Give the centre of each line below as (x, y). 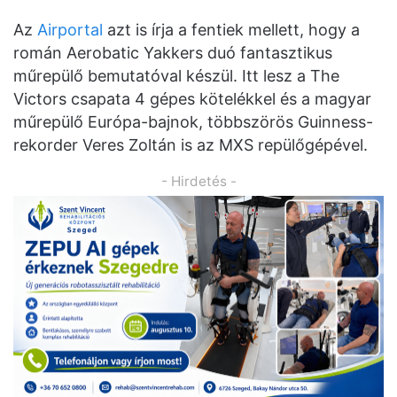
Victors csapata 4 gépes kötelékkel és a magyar (192, 98)
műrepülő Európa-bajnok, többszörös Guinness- (193, 121)
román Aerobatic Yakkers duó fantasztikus (173, 52)
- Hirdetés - (198, 181)
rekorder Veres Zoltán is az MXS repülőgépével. (191, 144)
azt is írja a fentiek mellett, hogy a (234, 29)
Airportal (70, 29)
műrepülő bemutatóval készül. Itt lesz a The (176, 75)
